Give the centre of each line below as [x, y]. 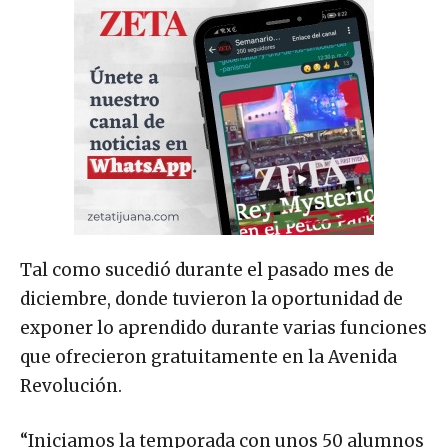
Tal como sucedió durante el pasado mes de [207, 269]
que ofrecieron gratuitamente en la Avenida [208, 356]
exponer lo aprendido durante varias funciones [223, 327]
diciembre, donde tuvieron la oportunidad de [211, 298]
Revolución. [71, 385]
